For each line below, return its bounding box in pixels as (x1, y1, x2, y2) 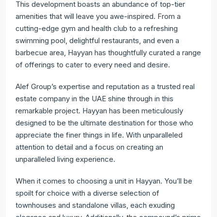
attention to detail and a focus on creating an (15, 142, 163, 152)
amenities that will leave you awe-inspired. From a (15, 12, 181, 21)
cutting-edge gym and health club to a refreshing (15, 24, 178, 33)
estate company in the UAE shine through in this (15, 94, 173, 103)
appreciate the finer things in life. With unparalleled (15, 130, 183, 139)
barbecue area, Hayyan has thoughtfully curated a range (15, 48, 201, 57)
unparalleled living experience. (15, 155, 115, 164)
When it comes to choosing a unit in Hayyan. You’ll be (15, 176, 192, 186)
